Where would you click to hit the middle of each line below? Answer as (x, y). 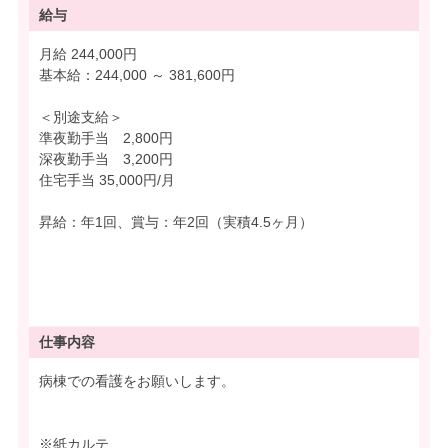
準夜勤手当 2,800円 (106, 137)
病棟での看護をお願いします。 (137, 380)
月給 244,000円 (106, 53)
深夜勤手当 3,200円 (106, 158)
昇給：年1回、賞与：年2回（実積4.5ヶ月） (176, 221)
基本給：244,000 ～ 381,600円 (137, 74)
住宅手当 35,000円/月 (107, 179)
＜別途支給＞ (81, 116)
